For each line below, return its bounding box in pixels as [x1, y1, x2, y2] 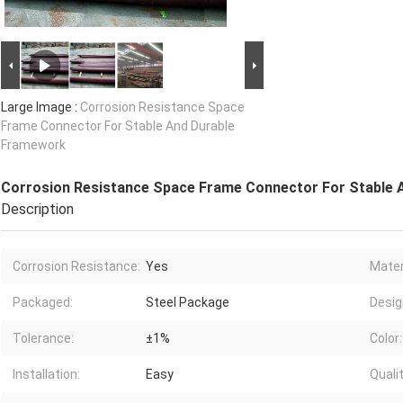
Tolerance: [13, 331, 74, 346]
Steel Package [146, 295, 229, 310]
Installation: [13, 367, 80, 382]
